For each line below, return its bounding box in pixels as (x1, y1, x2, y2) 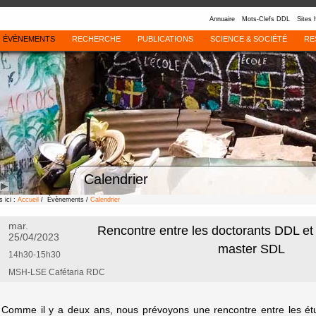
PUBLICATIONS (137, 35, 193, 43)
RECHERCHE (71, 35, 121, 43)
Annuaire (209, 16, 235, 23)
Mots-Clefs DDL (242, 16, 290, 23)
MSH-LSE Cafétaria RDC (8, 267, 105, 277)
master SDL (217, 242, 285, 256)
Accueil (18, 196, 39, 203)
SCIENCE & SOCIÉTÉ (209, 35, 287, 43)
